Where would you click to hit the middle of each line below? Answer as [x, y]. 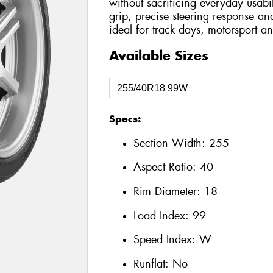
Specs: [125, 119]
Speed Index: [166, 240]
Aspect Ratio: [166, 167]
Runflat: [153, 264]
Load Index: [163, 215]
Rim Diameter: [168, 191]
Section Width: [171, 143]
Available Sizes [158, 56]
